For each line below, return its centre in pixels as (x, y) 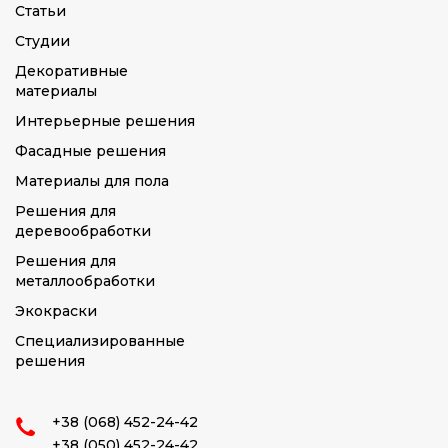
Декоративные (71, 71)
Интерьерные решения (105, 121)
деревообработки (83, 231)
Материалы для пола (92, 181)
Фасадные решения (90, 151)
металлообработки (85, 281)
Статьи (40, 11)
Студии (42, 41)
